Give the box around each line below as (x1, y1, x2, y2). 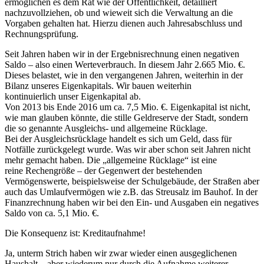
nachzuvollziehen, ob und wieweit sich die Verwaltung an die (5, 7, 233, 18)
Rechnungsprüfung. (5, 28, 78, 39)
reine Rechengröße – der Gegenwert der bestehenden (5, 165, 202, 176)
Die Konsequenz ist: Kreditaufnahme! (5, 227, 146, 238)
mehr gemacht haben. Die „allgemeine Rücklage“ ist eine (5, 154, 217, 165)
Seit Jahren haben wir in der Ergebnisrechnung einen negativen (5, 48, 239, 59)
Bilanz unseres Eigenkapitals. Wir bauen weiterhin (5, 80, 192, 91)
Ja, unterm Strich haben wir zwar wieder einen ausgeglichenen (5, 247, 237, 258)
